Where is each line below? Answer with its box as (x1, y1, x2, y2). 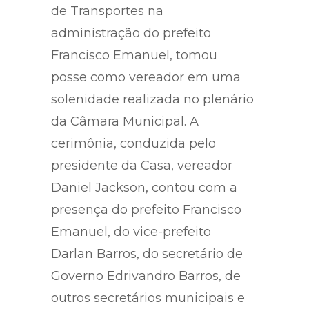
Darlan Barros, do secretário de (51, 246, 243, 261)
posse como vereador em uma (51, 69, 241, 85)
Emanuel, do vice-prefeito (51, 223, 211, 239)
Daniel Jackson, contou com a (51, 179, 237, 195)
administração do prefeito (51, 25, 211, 41)
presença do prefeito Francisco (51, 201, 241, 217)
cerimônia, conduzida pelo (51, 135, 216, 151)
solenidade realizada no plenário (51, 91, 254, 107)
